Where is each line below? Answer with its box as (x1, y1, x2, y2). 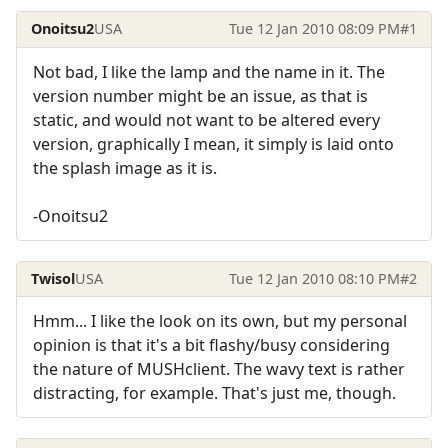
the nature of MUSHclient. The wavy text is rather (33, 358, 405, 381)
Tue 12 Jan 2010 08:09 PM (228, 19, 400, 39)
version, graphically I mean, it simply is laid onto (33, 132, 394, 155)
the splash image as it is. (33, 156, 217, 179)
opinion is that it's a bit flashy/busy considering (33, 334, 390, 357)
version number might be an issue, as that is (33, 84, 368, 107)
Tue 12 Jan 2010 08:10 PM (228, 269, 400, 289)
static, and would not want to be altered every (33, 108, 380, 131)
